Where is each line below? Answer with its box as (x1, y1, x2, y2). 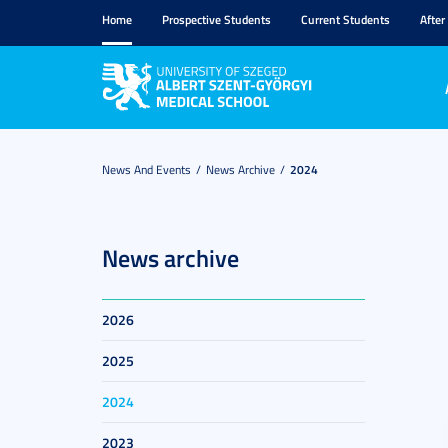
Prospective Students (162, 11, 271, 28)
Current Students (301, 11, 390, 28)
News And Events (102, 161, 191, 178)
